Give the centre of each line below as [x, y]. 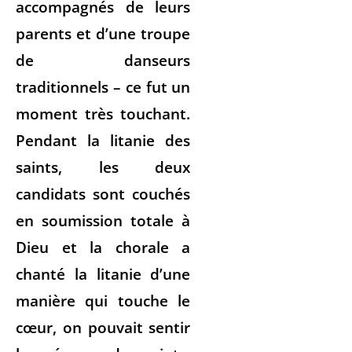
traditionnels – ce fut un [103, 86]
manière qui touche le [103, 300]
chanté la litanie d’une [103, 273]
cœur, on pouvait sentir [103, 327]
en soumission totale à [103, 220]
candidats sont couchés [103, 193]
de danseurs [103, 60]
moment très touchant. [103, 113]
